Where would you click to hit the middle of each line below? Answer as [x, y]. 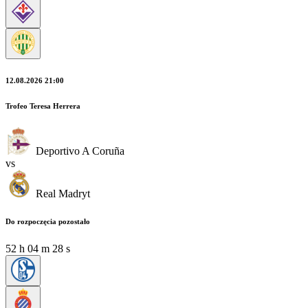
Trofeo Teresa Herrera [43, 106]
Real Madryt [63, 193]
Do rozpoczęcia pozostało [48, 221]
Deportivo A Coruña [80, 151]
